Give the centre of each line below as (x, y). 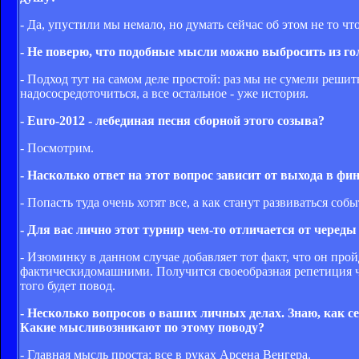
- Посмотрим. (57, 147)
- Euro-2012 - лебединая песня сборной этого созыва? (172, 120)
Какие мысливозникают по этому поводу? (142, 327)
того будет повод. (68, 285)
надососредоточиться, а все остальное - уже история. (164, 93)
